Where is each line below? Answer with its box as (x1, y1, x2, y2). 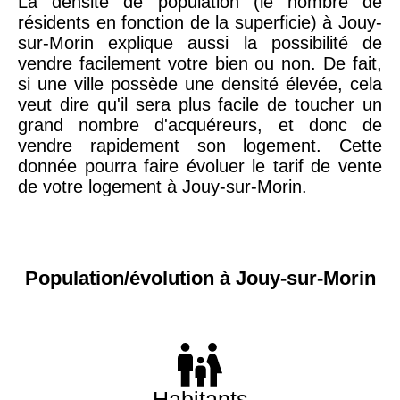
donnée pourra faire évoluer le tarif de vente (18, 156, 382, 176)
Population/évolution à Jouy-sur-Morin (24, 267, 376, 290)
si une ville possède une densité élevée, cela (18, 74, 382, 94)
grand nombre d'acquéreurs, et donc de (18, 115, 382, 135)
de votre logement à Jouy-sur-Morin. (18, 177, 307, 196)
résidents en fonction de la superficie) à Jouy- (18, 12, 382, 32)
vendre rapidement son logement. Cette (18, 136, 382, 155)
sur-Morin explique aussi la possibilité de (18, 33, 382, 53)
